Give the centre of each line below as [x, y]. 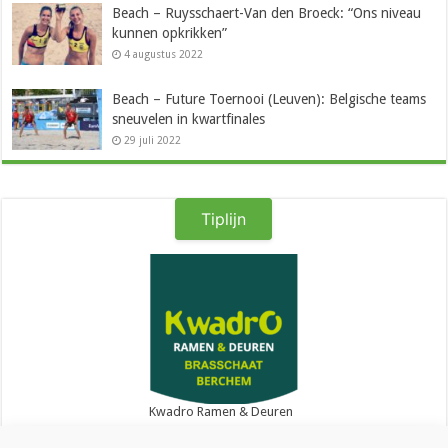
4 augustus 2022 [164, 54]
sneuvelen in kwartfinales [189, 118]
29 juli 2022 [153, 139]
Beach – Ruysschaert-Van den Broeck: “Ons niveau [267, 13]
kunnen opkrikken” [170, 33]
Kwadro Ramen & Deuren [220, 411]
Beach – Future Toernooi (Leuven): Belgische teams [269, 98]
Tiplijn [224, 218]
